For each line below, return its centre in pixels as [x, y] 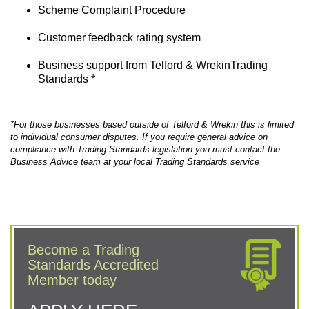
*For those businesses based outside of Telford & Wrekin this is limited [152, 124]
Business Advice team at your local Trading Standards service [135, 161]
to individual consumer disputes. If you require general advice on [139, 137]
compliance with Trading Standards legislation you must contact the [145, 149]
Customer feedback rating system [119, 38]
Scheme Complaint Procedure [112, 10]
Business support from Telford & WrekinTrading [153, 65]
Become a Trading [83, 249]
